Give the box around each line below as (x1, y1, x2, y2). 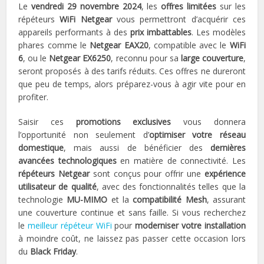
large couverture (180, 52, 243, 64)
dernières (210, 142, 246, 154)
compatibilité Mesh (133, 194, 207, 206)
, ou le (23, 52, 49, 64)
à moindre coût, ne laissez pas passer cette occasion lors (18, 233, 246, 245)
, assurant (206, 194, 246, 206)
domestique (18, 142, 64, 154)
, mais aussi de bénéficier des (64, 142, 210, 154)
